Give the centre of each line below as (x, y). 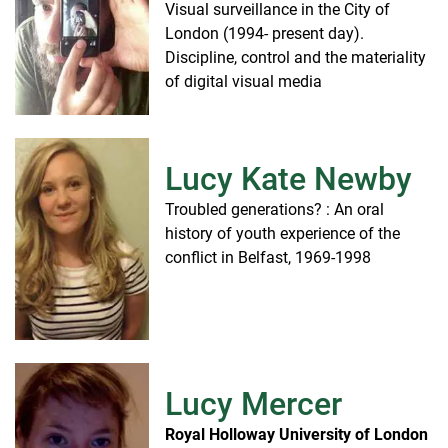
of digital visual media (243, 81)
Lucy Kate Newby (288, 178)
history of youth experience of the (282, 233)
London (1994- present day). (264, 33)
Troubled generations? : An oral (274, 209)
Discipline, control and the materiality (295, 57)
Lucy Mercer (253, 403)
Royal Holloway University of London (296, 434)
